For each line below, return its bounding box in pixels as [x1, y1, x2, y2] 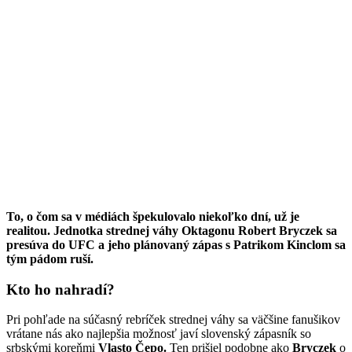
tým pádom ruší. [6, 251, 93, 266]
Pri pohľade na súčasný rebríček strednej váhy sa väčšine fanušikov [6, 313, 340, 327]
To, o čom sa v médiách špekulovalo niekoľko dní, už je [6, 209, 299, 223]
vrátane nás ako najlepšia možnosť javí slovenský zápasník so [6, 327, 311, 341]
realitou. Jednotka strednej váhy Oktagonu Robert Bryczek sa [6, 223, 337, 237]
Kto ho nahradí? [6, 280, 115, 298]
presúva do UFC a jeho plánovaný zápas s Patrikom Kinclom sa [6, 237, 346, 251]
